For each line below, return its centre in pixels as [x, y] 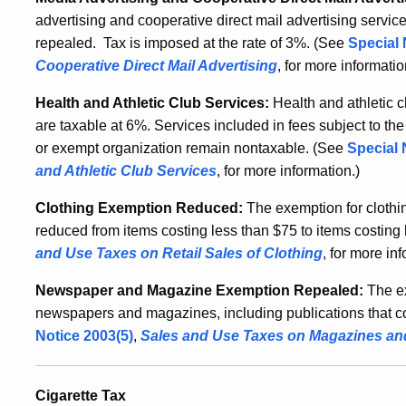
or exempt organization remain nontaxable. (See [189, 148]
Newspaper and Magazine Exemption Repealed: [199, 290]
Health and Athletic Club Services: [154, 103]
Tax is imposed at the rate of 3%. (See [226, 43]
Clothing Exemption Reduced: [139, 208]
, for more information [284, 171]
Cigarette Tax [81, 396]
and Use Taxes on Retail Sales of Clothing [179, 253]
